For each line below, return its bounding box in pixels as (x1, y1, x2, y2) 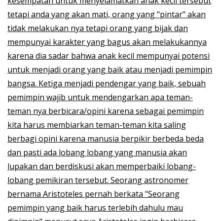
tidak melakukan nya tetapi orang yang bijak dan (7, 22, 188, 34)
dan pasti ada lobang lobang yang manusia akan (7, 147, 187, 158)
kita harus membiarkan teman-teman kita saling (7, 119, 186, 130)
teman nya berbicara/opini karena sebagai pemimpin (7, 105, 204, 116)
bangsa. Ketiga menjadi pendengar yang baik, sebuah (7, 77, 206, 89)
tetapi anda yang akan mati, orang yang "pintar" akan (7, 8, 206, 20)
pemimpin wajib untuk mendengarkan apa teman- (7, 91, 193, 103)
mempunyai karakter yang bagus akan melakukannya (7, 36, 207, 47)
